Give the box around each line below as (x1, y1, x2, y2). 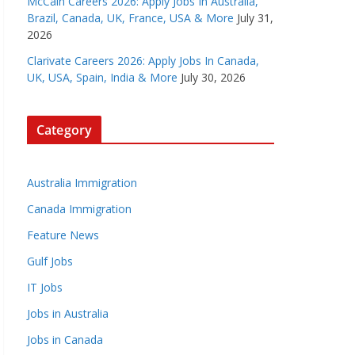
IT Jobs (27, 280, 63, 295)
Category (36, 121, 93, 139)
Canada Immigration (27, 201, 132, 216)
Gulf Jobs (27, 254, 73, 269)
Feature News (27, 227, 99, 242)
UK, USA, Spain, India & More (27, 70, 177, 85)
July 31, (237, 10, 273, 25)
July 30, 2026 (181, 70, 246, 85)
